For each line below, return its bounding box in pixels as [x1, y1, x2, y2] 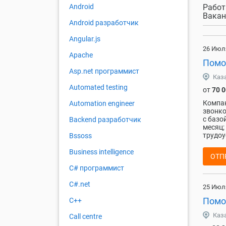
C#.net [69, 180, 90, 189]
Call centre [69, 212, 102, 221]
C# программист [69, 164, 124, 173]
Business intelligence [69, 148, 134, 156]
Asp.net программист [69, 67, 139, 76]
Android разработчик [69, 19, 139, 27]
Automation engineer [69, 99, 135, 108]
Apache [69, 51, 93, 60]
